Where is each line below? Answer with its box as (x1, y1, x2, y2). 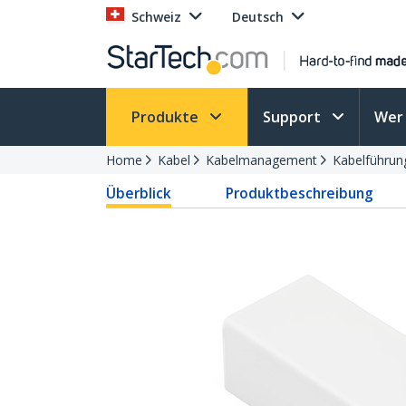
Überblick (106, 183, 171, 203)
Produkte (131, 107, 202, 127)
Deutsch (232, 8, 284, 25)
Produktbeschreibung (226, 183, 374, 203)
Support (263, 107, 324, 127)
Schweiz (131, 8, 181, 25)
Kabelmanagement (206, 151, 317, 169)
